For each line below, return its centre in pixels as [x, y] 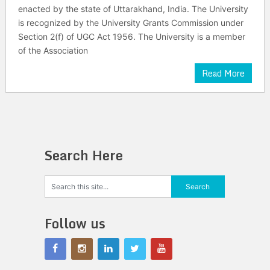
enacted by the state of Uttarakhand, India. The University [133, 9]
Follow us [75, 223]
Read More [224, 73]
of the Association [53, 50]
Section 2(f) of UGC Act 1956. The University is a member [131, 36]
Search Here [83, 155]
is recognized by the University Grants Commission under [130, 23]
